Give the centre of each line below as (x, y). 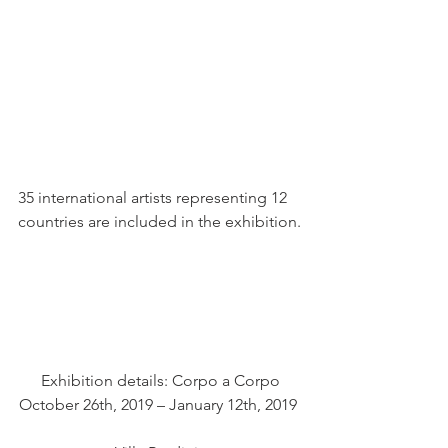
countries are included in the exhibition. (159, 222)
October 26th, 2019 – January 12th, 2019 (160, 404)
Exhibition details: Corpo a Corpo (162, 380)
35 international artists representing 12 (154, 198)
